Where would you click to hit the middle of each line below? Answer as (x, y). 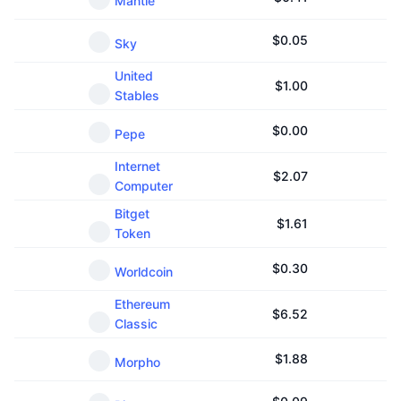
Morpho (137, 362)
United (134, 76)
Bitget (132, 213)
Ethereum (142, 304)
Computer (144, 186)
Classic (136, 324)
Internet (137, 166)
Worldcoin (144, 272)
